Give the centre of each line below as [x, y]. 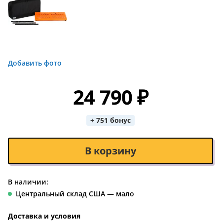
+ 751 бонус [110, 120]
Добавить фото [35, 63]
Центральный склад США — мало [75, 194]
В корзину [110, 151]
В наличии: [28, 182]
